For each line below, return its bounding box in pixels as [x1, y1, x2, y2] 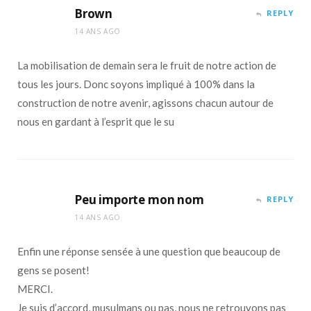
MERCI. [17, 282, 53, 295]
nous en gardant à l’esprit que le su [17, 115, 174, 128]
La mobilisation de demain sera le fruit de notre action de [17, 58, 276, 72]
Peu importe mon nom [74, 191, 204, 208]
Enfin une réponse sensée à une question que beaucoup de [17, 244, 280, 258]
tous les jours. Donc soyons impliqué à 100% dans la [17, 77, 255, 90]
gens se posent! [17, 263, 90, 276]
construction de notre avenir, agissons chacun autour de [17, 96, 274, 109]
